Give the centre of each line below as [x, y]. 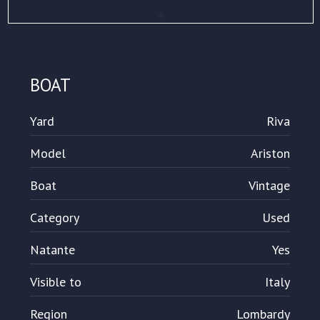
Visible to [56, 282]
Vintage [269, 186]
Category [55, 218]
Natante [53, 250]
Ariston [270, 154]
